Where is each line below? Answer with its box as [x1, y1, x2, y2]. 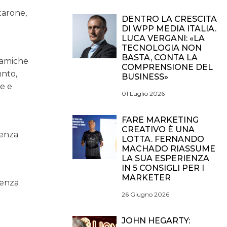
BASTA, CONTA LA [122, 53, 198, 62]
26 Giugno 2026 [122, 191, 169, 198]
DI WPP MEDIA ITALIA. [122, 24, 216, 33]
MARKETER [122, 173, 171, 182]
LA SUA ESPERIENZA [122, 154, 209, 163]
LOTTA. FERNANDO [122, 134, 204, 144]
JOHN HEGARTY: [122, 216, 190, 225]
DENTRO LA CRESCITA [122, 14, 217, 24]
